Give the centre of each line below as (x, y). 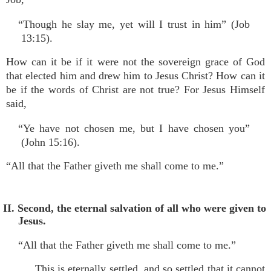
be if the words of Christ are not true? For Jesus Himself (135, 90)
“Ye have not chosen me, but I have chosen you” (134, 128)
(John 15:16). (51, 142)
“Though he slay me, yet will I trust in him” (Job (134, 24)
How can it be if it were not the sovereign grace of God (135, 62)
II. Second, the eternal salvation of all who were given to (135, 208)
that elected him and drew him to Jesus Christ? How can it (135, 76)
